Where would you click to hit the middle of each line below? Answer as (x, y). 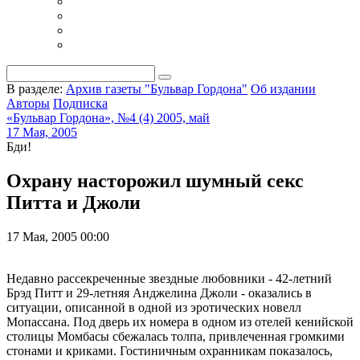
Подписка (80, 103)
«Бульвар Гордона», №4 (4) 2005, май (108, 118)
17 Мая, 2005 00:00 (58, 236)
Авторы (28, 103)
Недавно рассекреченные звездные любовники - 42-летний (169, 278)
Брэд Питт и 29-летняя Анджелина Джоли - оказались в (159, 292)
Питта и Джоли (74, 202)
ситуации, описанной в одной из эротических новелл (154, 307)
